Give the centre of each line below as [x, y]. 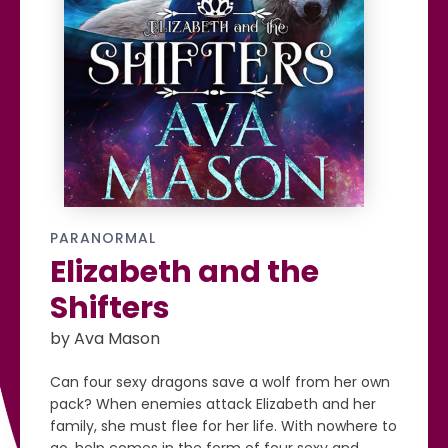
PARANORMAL [103, 238]
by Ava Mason [105, 338]
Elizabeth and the [184, 272]
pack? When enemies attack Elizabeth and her [213, 404]
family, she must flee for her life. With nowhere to [223, 426]
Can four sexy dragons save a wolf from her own [220, 382]
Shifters [110, 308]
